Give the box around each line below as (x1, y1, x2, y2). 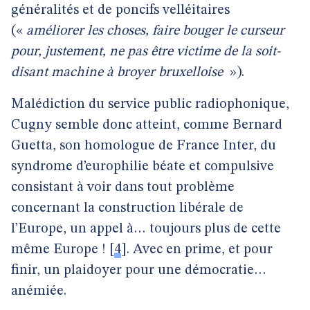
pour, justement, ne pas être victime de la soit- (11, 45, 280, 59)
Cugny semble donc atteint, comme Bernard (11, 118, 282, 132)
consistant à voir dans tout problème (11, 181, 235, 194)
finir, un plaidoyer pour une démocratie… (11, 264, 266, 277)
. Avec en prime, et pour (127, 243, 273, 257)
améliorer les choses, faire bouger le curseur (26, 24, 284, 38)
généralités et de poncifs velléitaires (11, 3, 230, 17)
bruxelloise (158, 66, 226, 80)
